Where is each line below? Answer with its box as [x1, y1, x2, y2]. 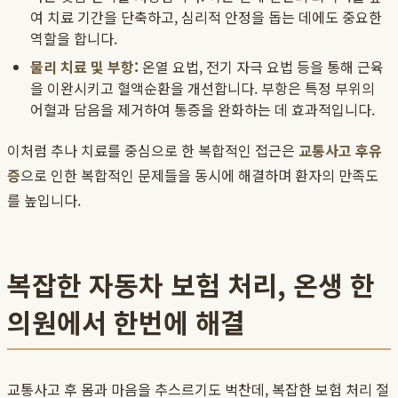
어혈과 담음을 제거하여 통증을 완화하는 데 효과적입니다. [30, 99, 375, 121]
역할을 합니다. [30, 28, 117, 50]
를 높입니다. [7, 189, 81, 211]
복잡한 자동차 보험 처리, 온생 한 [7, 265, 375, 305]
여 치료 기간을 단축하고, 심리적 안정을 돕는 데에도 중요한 [30, 6, 382, 28]
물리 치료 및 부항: [30, 56, 139, 78]
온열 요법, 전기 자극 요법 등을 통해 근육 [139, 56, 384, 78]
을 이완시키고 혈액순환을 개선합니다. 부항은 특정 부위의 [30, 77, 375, 99]
